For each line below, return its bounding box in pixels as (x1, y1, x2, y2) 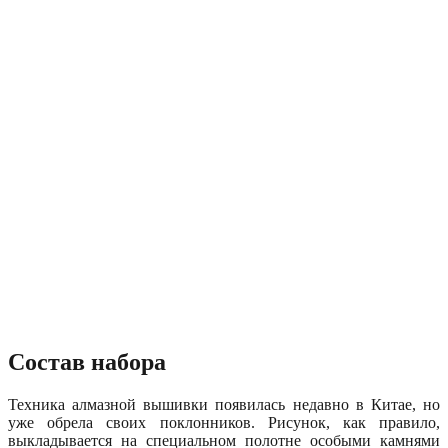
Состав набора (8, 348, 166, 375)
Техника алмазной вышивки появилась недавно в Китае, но (8, 395, 440, 413)
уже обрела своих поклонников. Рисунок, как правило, (8, 413, 440, 431)
